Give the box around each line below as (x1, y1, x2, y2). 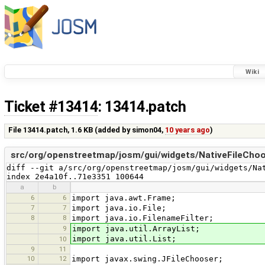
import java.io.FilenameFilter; (72, 213, 214, 222)
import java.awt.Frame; (72, 193, 176, 202)
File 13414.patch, (8, 125, 72, 135)
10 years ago (165, 125, 211, 135)
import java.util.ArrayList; (72, 224, 200, 233)
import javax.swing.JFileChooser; (72, 254, 223, 263)
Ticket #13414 (4, 98, 98, 116)
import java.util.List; (72, 234, 176, 243)
